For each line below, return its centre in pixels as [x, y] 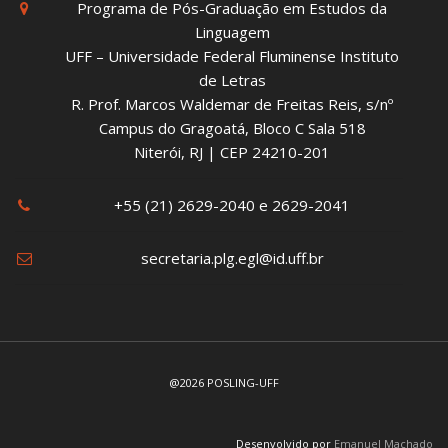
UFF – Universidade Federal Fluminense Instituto [232, 56]
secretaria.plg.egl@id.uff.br [232, 258]
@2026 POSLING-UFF [224, 382]
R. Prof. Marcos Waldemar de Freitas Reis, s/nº [232, 104]
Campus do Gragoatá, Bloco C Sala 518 [232, 128]
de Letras [232, 80]
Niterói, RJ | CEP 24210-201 [232, 152]
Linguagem [232, 32]
